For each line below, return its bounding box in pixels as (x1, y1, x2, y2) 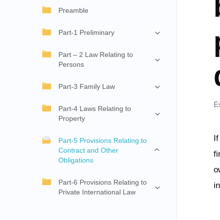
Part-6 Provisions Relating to (58, 178, 147, 187)
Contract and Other (58, 146, 118, 155)
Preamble (58, 6, 88, 15)
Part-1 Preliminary (58, 28, 114, 37)
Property (58, 114, 85, 123)
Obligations (58, 156, 93, 165)
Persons (58, 60, 84, 69)
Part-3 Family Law (58, 82, 115, 91)
